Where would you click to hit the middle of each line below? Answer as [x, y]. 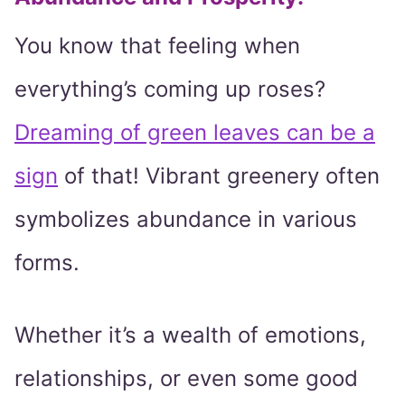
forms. [50, 263]
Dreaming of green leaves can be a [195, 133]
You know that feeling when [157, 46]
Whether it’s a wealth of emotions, [190, 335]
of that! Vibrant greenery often [219, 176]
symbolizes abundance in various [186, 220]
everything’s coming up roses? [170, 89]
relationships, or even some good [186, 379]
